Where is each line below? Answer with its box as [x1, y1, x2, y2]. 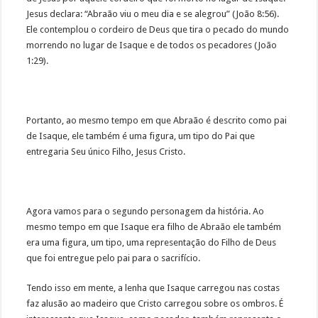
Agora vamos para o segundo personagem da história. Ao [26, 206, 265, 217]
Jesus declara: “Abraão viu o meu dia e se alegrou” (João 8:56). [26, 9, 280, 20]
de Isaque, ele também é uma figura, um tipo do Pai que [26, 131, 256, 142]
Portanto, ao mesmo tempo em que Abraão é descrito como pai [26, 115, 287, 126]
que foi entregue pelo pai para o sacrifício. [26, 253, 203, 264]
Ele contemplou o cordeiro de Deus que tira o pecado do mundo [26, 24, 290, 35]
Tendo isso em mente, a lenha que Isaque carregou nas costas [26, 283, 280, 294]
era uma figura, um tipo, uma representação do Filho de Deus [26, 237, 277, 248]
